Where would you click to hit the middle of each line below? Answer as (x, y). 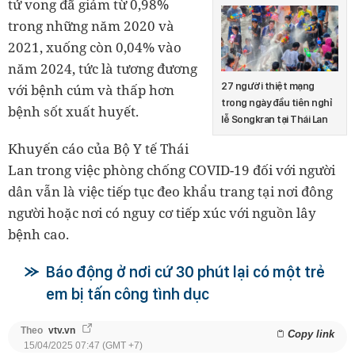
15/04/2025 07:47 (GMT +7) (83, 345)
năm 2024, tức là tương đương (103, 68)
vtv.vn (62, 330)
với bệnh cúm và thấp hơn (91, 90)
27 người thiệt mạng (268, 86)
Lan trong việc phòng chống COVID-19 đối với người (172, 170)
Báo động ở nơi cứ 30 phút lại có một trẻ (185, 271)
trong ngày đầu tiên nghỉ (277, 103)
